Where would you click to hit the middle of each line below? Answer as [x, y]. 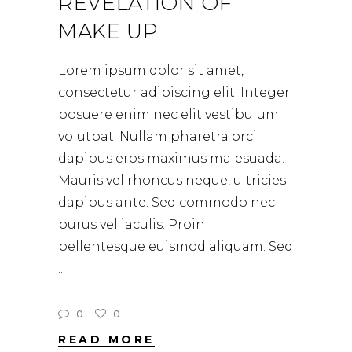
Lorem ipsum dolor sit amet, [151, 71]
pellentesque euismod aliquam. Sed [176, 247]
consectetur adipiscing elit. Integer [174, 93]
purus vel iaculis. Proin [132, 225]
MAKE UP [108, 32]
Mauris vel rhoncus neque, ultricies [172, 181]
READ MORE [106, 340]
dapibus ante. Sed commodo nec [167, 203]
